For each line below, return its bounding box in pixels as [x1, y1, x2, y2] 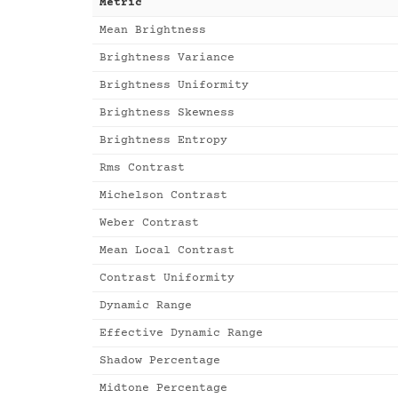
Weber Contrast [99, 217, 199, 229]
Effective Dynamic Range [99, 327, 263, 339]
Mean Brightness [99, 24, 206, 36]
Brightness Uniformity [99, 79, 249, 92]
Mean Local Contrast [99, 244, 235, 257]
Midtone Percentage [99, 382, 227, 394]
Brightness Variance [99, 52, 235, 64]
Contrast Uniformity [99, 272, 235, 284]
